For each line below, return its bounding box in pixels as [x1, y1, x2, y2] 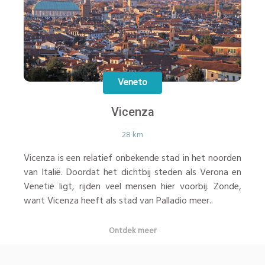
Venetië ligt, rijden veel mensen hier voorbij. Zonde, [24, 179, 241, 195]
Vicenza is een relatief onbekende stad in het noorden [24, 151, 241, 166]
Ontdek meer [109, 224, 156, 238]
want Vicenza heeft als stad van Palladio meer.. [24, 193, 213, 209]
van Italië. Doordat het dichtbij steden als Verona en [24, 165, 241, 180]
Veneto [118, 75, 147, 91]
